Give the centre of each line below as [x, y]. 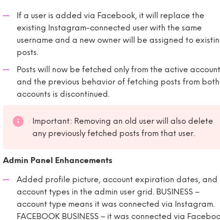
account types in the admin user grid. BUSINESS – [108, 192]
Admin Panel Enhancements [58, 160]
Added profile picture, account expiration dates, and [117, 179]
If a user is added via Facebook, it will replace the [110, 15]
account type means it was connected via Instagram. [116, 204]
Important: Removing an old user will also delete [123, 121]
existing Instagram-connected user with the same [109, 28]
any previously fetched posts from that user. [114, 133]
